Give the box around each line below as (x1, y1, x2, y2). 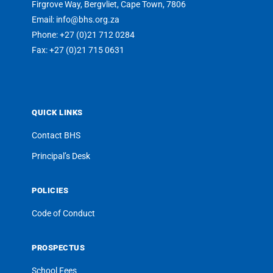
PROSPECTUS (32, 243, 85, 252)
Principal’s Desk (32, 151, 91, 161)
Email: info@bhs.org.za (32, 14, 120, 24)
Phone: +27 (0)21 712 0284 (32, 29, 135, 40)
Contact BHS (32, 130, 81, 140)
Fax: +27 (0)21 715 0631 (32, 44, 125, 55)
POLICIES (32, 185, 69, 195)
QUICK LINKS (32, 107, 83, 117)
